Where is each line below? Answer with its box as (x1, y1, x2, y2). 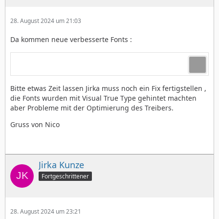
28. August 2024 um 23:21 (10, 207, 81, 216)
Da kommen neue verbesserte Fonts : (10, 35, 132, 44)
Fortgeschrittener (42, 172, 89, 180)
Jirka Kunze (39, 159, 84, 171)
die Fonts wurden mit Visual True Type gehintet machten (10, 93, 197, 103)
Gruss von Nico (10, 120, 60, 130)
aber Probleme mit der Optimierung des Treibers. (10, 103, 174, 113)
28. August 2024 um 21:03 (10, 17, 81, 25)
